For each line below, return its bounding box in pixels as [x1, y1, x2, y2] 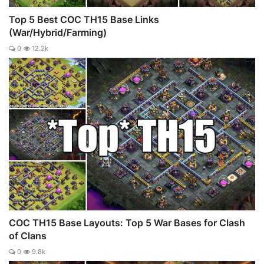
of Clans [9, 229, 47, 242]
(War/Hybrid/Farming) [9, 26, 107, 38]
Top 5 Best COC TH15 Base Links [9, 13, 159, 25]
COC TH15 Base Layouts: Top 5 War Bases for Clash [9, 216, 245, 229]
